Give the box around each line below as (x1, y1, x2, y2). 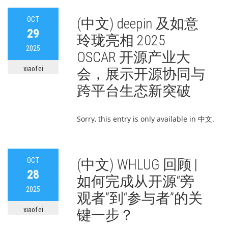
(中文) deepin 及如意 (77, 15, 198, 32)
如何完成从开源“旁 (77, 173, 194, 190)
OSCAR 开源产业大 (77, 49, 190, 66)
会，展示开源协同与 (77, 66, 205, 82)
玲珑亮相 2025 (77, 32, 165, 49)
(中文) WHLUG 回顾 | (77, 156, 197, 173)
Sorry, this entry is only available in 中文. (77, 114, 214, 124)
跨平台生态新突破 (77, 82, 191, 99)
